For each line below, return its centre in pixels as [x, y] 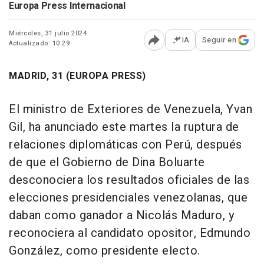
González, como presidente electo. [105, 251]
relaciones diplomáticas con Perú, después [126, 145]
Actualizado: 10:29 [39, 44]
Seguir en [219, 40]
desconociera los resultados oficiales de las [129, 180]
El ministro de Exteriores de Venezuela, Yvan [131, 110]
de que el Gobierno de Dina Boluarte [107, 163]
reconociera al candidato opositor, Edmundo [130, 233]
